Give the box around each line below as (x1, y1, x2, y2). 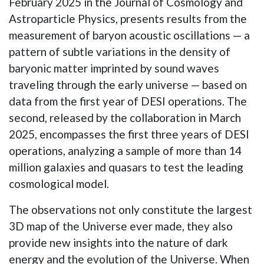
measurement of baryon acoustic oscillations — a (9, 28, 250, 42)
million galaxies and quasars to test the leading (9, 160, 243, 174)
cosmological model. (9, 176, 109, 190)
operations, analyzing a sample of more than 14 (9, 143, 242, 157)
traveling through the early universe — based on (9, 77, 247, 91)
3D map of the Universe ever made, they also (9, 219, 233, 233)
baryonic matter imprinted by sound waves (9, 61, 219, 75)
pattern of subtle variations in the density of (9, 44, 230, 58)
